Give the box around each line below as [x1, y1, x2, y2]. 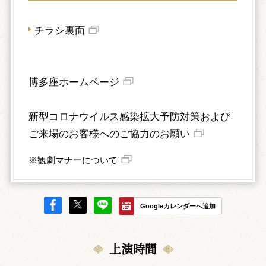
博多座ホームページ [28, 76, 119, 88]
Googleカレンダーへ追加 [140, 202, 216, 210]
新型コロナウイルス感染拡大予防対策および [28, 110, 230, 122]
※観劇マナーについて [28, 154, 118, 165]
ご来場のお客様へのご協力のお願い [28, 128, 190, 140]
